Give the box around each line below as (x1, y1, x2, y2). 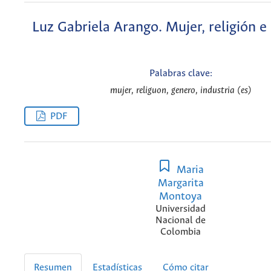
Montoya (159, 190, 202, 203)
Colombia (160, 226, 201, 237)
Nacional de (155, 215, 206, 226)
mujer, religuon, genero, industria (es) (109, 85, 252, 96)
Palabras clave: (149, 68, 212, 79)
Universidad (155, 203, 206, 214)
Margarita (157, 177, 204, 189)
